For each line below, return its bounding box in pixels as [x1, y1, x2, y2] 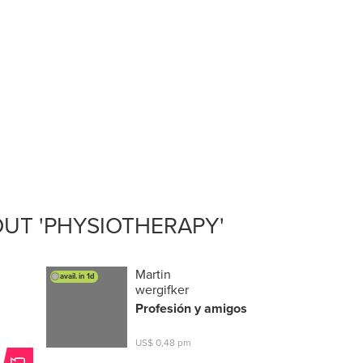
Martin [135, 264, 172, 284]
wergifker [135, 280, 190, 299]
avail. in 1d [60, 270, 96, 282]
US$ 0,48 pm [135, 335, 192, 350]
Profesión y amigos [135, 298, 248, 318]
